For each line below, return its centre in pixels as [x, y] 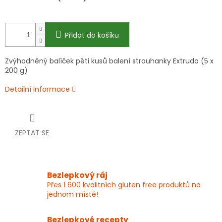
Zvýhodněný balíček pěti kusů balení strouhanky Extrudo [103, 61]
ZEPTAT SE [32, 133]
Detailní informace [37, 89]
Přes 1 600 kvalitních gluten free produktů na [124, 185]
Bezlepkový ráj [77, 175]
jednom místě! [73, 194]
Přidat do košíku [92, 35]
